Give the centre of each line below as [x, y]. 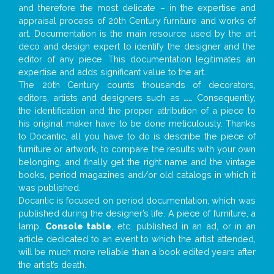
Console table [78, 226]
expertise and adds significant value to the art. [112, 72]
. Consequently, [224, 98]
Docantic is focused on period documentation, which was [137, 201]
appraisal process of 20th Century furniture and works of [137, 21]
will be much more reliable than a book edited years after [137, 252]
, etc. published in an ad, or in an [184, 226]
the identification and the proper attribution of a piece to [137, 111]
